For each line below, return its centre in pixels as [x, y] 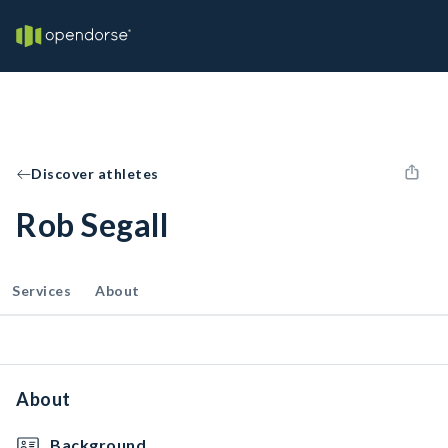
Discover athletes [95, 173]
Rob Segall [92, 224]
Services [41, 290]
